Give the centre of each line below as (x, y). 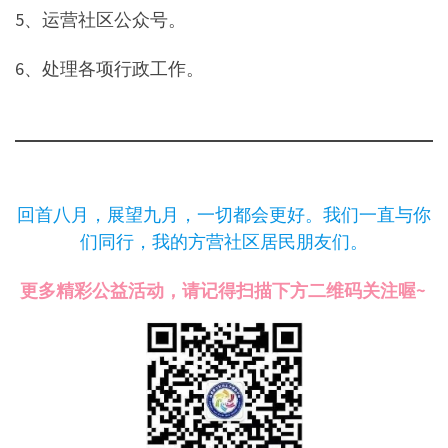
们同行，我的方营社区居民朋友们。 (224, 241)
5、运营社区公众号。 (100, 19)
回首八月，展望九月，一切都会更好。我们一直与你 (224, 214)
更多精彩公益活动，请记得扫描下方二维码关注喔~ (224, 291)
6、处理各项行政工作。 (109, 69)
